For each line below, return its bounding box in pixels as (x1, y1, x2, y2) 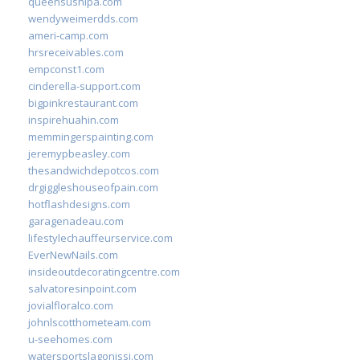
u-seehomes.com (28, 332, 112, 346)
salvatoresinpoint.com (28, 281, 137, 296)
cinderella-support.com (28, 79, 141, 93)
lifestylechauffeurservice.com (28, 231, 173, 245)
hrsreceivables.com (28, 45, 124, 59)
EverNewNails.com (28, 247, 118, 262)
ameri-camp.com (28, 28, 108, 43)
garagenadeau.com (28, 214, 124, 228)
